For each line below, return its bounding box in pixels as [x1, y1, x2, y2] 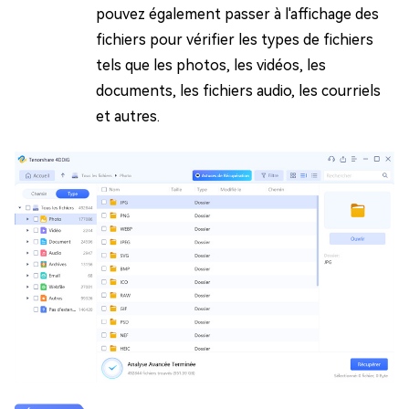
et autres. [96, 107, 160, 125]
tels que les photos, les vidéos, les [96, 56, 326, 74]
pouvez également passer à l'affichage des [96, 5, 379, 23]
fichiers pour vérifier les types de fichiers [96, 30, 373, 48]
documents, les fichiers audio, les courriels [96, 81, 381, 100]
